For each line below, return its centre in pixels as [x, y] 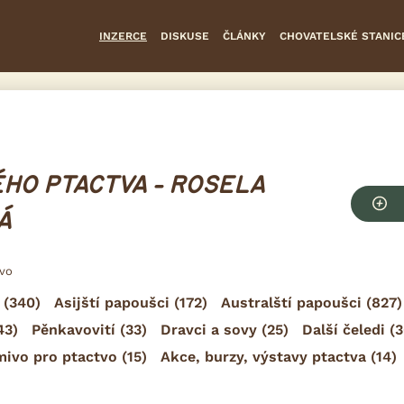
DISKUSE [185, 36]
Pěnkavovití [73, 329]
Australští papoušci [291, 302]
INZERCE [123, 36]
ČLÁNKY [244, 36]
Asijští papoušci [112, 302]
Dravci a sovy [209, 329]
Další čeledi [344, 329]
